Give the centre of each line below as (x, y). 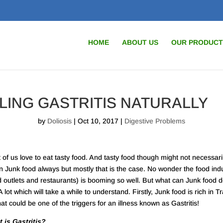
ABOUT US (140, 42)
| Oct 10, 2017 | (98, 121)
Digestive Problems (155, 121)
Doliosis (59, 121)
